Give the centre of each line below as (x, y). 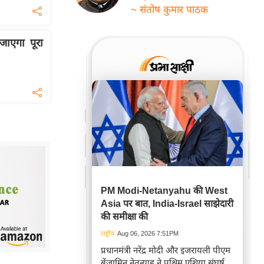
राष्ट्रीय (108, 233)
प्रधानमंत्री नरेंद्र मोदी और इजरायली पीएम (166, 250)
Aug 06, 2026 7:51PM (148, 233)
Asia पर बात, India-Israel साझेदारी (167, 204)
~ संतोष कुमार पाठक (170, 10)
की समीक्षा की (124, 217)
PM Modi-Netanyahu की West (164, 191)
